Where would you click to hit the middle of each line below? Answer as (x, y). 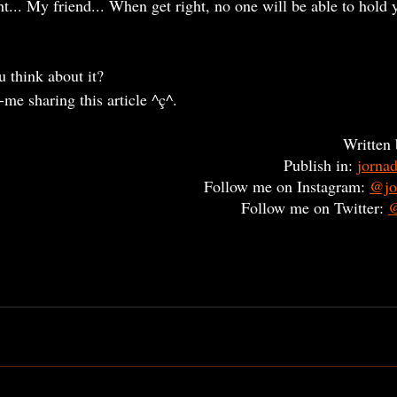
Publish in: (320, 165)
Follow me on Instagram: (287, 186)
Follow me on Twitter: (315, 207)
